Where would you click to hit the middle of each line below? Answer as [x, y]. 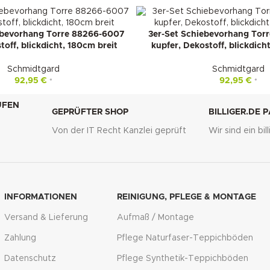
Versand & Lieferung [46, 218]
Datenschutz [30, 259]
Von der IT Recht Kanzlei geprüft [119, 131]
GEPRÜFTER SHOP [90, 112]
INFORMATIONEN [41, 197]
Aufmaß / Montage [155, 218]
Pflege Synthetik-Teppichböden [182, 259]
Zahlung [20, 238]
